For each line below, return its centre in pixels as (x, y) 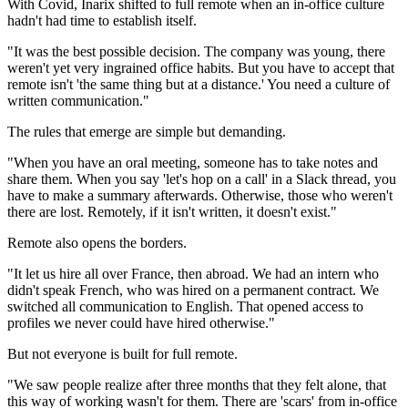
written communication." (78, 101)
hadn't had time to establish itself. (102, 21)
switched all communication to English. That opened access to (185, 307)
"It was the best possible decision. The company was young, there (196, 52)
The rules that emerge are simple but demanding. (147, 132)
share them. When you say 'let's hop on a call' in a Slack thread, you (202, 179)
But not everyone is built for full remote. (122, 354)
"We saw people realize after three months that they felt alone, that (197, 385)
